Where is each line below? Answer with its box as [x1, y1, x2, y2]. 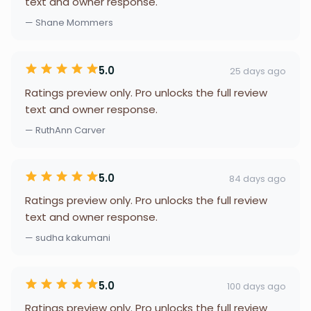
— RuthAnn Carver [25, 124, 106, 137]
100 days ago [227, 279, 286, 293]
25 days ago [230, 64, 286, 78]
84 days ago [229, 171, 286, 185]
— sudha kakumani [25, 231, 110, 244]
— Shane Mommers [25, 16, 113, 29]
